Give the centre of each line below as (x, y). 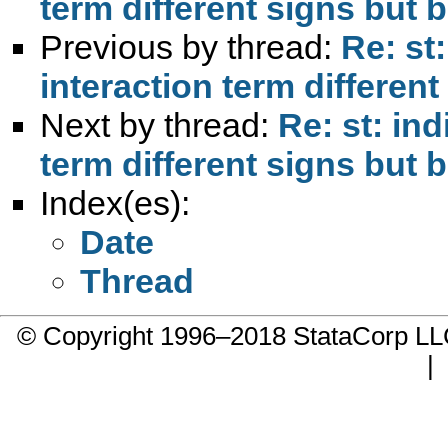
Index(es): (115, 202)
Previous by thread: (190, 46)
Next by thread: (159, 124)
